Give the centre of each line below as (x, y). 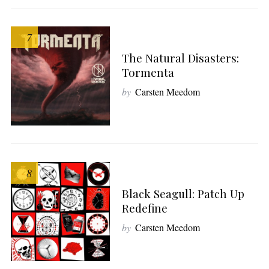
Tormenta (148, 73)
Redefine (144, 208)
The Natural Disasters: (180, 58)
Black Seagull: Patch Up (183, 194)
